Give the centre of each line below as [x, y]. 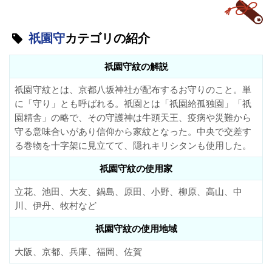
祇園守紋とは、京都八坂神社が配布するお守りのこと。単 [133, 90]
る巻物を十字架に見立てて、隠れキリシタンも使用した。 [133, 146]
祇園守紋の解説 [136, 67]
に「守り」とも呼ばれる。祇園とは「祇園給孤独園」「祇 [133, 104]
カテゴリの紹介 [108, 38]
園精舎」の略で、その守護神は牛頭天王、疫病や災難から [133, 118]
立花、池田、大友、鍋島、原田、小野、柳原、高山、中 [128, 192]
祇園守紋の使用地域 [136, 229]
